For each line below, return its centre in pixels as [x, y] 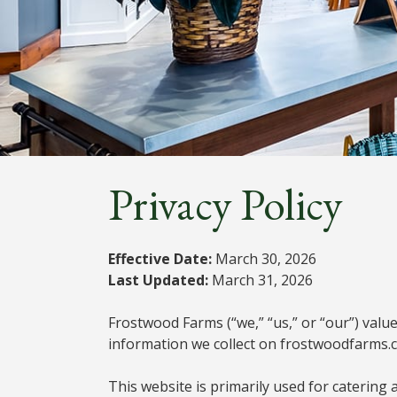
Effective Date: [160, 258]
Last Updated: [158, 280]
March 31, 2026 [261, 280]
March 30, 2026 [264, 258]
